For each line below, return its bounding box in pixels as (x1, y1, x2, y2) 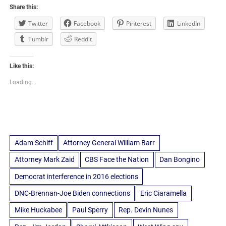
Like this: (10, 62, 34, 70)
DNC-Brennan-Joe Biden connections (14, 189, 130, 197)
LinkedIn (177, 19, 201, 28)
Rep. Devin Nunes (119, 206, 174, 214)
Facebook (74, 19, 101, 28)
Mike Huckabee (14, 206, 62, 214)
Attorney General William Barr (63, 138, 155, 147)
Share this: (10, 3, 38, 11)
